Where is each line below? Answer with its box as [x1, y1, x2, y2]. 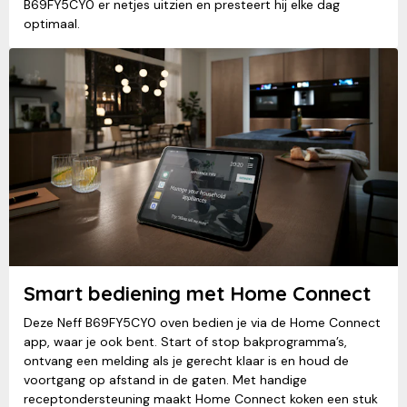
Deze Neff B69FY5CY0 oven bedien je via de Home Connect [24, 313, 381, 331]
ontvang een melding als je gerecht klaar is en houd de [24, 352, 349, 369]
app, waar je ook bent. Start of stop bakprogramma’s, [24, 333, 347, 350]
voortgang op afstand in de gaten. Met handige [24, 371, 307, 388]
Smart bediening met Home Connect [24, 280, 371, 306]
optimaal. [24, 15, 80, 33]
